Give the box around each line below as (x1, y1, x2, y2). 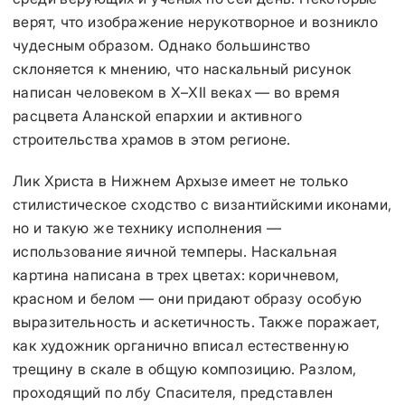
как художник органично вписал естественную (13, 336, 350, 354)
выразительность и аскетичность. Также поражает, (13, 313, 381, 331)
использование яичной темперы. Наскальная (13, 242, 338, 260)
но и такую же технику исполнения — (13, 219, 282, 237)
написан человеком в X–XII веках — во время (13, 83, 341, 101)
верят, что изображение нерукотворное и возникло (13, 13, 379, 31)
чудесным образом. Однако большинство (13, 36, 311, 54)
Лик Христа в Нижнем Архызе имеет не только (13, 172, 349, 190)
